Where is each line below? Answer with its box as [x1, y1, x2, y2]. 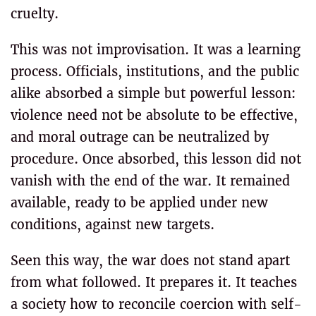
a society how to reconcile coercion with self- [11, 296, 302, 312]
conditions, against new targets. [11, 217, 214, 233]
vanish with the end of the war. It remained [11, 173, 290, 189]
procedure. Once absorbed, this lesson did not [11, 151, 301, 167]
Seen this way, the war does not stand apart [11, 253, 290, 269]
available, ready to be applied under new [11, 195, 268, 211]
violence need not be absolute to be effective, [11, 107, 298, 123]
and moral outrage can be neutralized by [11, 129, 269, 145]
